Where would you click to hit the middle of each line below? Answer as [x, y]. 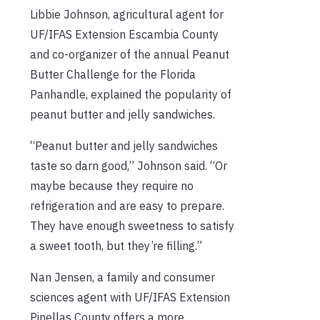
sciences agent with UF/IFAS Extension [130, 297]
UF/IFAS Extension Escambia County [124, 34]
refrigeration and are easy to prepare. [127, 205]
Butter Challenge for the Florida [113, 74]
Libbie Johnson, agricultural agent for [127, 14]
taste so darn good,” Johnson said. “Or [129, 165]
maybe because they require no [112, 185]
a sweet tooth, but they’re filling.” [116, 245]
